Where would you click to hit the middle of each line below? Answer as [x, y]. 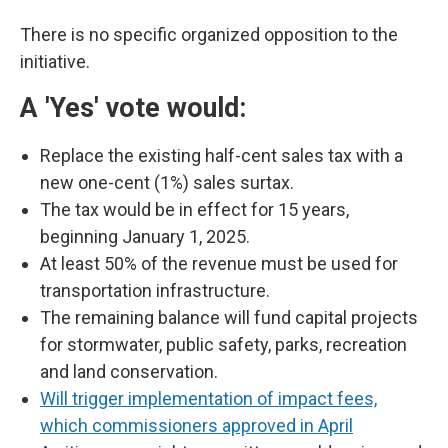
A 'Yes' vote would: [133, 108]
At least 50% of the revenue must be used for [219, 264]
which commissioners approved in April [196, 426]
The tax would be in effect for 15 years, [194, 210]
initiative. [55, 62]
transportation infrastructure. [157, 291]
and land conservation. [131, 372]
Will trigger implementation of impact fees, [208, 399]
